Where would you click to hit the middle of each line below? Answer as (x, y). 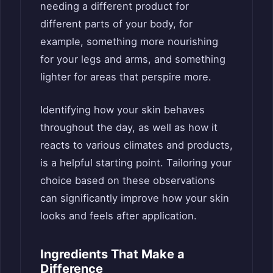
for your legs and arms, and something (133, 59)
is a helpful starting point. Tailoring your (136, 163)
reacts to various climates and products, (136, 145)
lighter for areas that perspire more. (126, 77)
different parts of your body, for (116, 24)
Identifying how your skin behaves (122, 110)
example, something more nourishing (129, 42)
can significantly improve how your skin (135, 198)
